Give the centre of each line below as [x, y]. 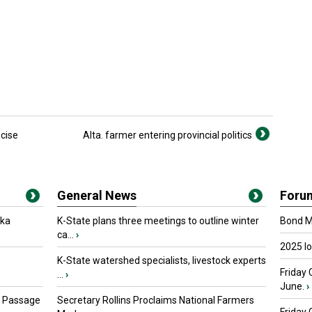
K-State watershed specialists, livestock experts [162, 260]
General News [97, 195]
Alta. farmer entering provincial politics [167, 135]
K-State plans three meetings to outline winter [158, 221]
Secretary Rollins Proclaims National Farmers [156, 300]
